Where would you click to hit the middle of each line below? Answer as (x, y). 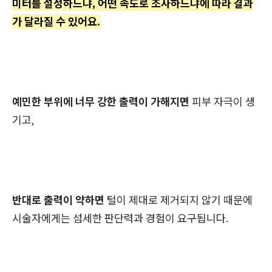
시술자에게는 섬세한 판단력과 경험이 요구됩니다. (121, 219)
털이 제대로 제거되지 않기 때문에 (178, 200)
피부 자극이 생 (222, 102)
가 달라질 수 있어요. (56, 22)
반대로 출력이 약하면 (58, 200)
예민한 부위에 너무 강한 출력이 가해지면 (101, 102)
